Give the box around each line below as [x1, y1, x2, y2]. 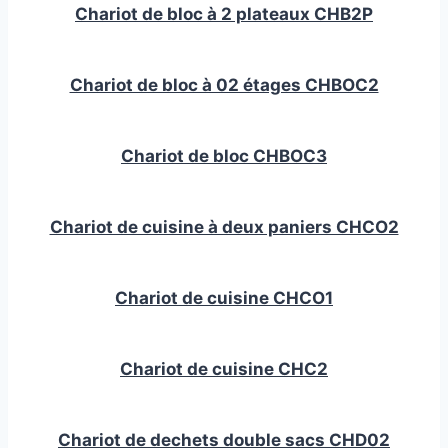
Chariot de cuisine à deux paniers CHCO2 [49, 217, 399, 238]
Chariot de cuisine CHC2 [120, 359, 328, 380]
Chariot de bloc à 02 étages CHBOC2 [69, 75, 379, 96]
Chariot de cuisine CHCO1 [115, 288, 333, 309]
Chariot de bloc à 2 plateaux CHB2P [75, 4, 373, 25]
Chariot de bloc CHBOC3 [121, 146, 327, 167]
